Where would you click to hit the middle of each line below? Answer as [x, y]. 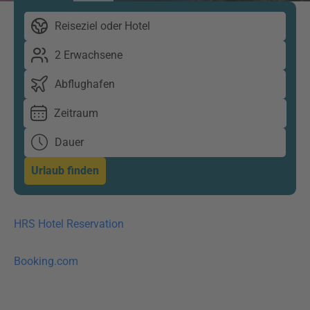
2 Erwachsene [89, 55]
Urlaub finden [65, 171]
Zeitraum [76, 113]
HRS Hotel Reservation [70, 224]
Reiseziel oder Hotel [102, 26]
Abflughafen [85, 84]
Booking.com [46, 261]
